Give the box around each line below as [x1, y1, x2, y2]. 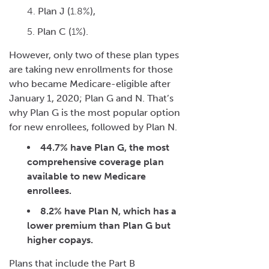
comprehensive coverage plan [27, 156, 164, 168]
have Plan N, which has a [64, 205, 177, 217]
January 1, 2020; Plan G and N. [9, 92, 147, 104]
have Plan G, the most [70, 141, 169, 153]
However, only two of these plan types [9, 49, 179, 61]
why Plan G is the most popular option [9, 106, 180, 118]
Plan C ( [37, 25, 71, 37]
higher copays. [27, 234, 93, 246]
